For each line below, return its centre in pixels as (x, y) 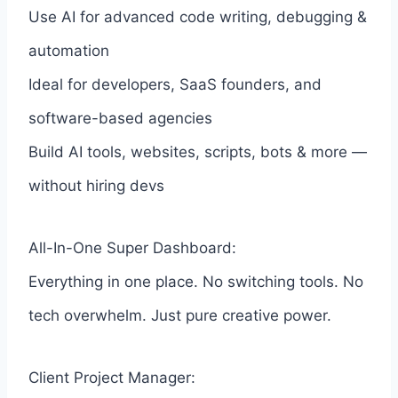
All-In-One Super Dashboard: (132, 247)
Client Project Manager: (112, 377)
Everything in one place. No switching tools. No (196, 281)
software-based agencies (120, 118)
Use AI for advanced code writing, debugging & (198, 16)
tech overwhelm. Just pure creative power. (180, 315)
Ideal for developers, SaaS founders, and (175, 84)
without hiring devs (96, 185)
